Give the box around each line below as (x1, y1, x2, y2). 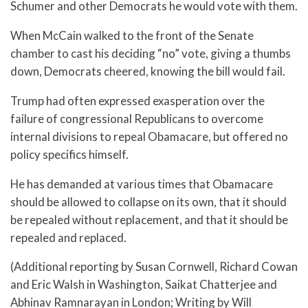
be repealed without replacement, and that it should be (10, 212, 288, 227)
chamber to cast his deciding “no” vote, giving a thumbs (10, 45, 291, 60)
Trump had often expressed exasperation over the (10, 93, 265, 108)
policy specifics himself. (10, 146, 129, 162)
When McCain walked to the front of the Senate (10, 27, 254, 43)
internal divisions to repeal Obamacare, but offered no (10, 129, 288, 144)
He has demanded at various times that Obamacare (10, 176, 273, 191)
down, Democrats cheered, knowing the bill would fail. (10, 63, 285, 78)
